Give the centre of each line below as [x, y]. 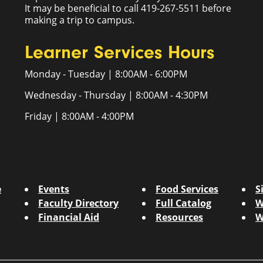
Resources [179, 217]
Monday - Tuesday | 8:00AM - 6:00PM [106, 74]
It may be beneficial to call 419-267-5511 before [128, 8]
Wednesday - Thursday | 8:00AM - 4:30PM [117, 95]
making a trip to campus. [80, 20]
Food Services [187, 189]
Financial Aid [69, 217]
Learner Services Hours [120, 52]
